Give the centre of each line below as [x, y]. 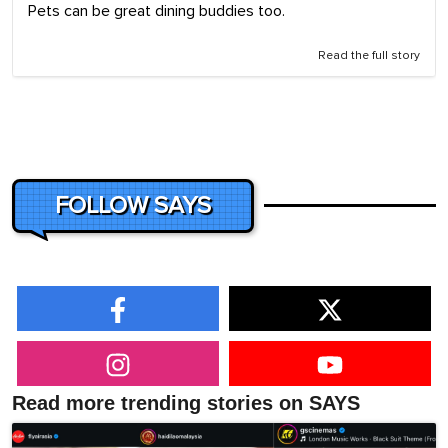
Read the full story [369, 55]
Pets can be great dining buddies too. [156, 10]
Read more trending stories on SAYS [186, 402]
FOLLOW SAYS [133, 205]
